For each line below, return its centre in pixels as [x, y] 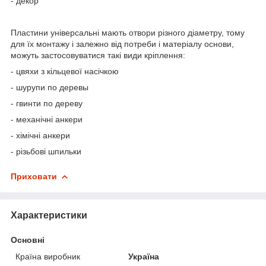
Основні [28, 240]
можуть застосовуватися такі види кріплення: [98, 55]
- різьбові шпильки [46, 151]
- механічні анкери [47, 119]
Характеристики [49, 215]
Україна [144, 256]
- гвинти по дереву [47, 103]
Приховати [34, 176]
